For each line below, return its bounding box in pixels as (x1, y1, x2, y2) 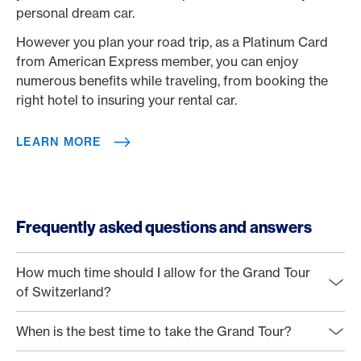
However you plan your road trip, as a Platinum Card (16, 34, 328, 50)
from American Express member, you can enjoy (16, 53, 298, 69)
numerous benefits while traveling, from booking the (16, 73, 328, 89)
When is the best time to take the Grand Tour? (16, 323, 292, 339)
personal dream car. (16, 5, 141, 21)
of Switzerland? (16, 284, 111, 300)
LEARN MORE (16, 135, 102, 149)
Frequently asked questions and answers (16, 217, 312, 237)
